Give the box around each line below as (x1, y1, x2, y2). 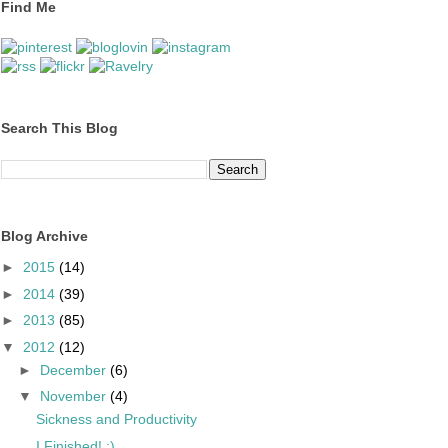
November (39, 388, 110, 405)
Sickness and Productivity (35, 411, 197, 428)
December (39, 361, 110, 378)
